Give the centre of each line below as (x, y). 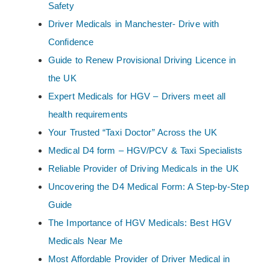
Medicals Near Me (86, 241)
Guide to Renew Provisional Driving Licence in (142, 60)
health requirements (88, 115)
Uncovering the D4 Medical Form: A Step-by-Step (149, 187)
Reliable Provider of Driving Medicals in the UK (143, 169)
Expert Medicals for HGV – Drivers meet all (137, 96)
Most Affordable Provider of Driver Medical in (139, 259)
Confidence (71, 42)
